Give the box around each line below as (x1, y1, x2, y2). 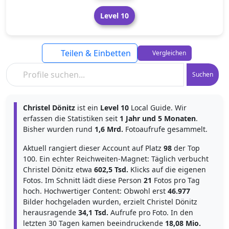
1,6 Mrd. (95, 124, 123, 134)
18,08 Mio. (165, 218, 201, 228)
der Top (172, 143, 200, 153)
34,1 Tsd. (78, 208, 108, 217)
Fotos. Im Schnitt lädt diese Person (23, 175, 144, 185)
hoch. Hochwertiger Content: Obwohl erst (23, 186, 168, 196)
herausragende (23, 208, 78, 217)
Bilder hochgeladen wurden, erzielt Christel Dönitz (23, 197, 197, 207)
